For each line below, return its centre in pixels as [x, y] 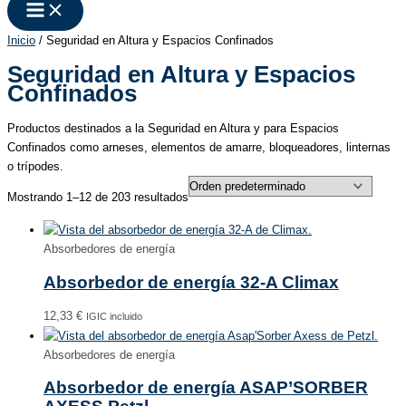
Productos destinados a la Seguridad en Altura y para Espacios [173, 129]
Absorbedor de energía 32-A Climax [191, 282]
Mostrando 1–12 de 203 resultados [98, 197]
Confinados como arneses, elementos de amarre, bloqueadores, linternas [199, 148]
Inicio [21, 40]
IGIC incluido [114, 316]
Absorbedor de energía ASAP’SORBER [206, 388]
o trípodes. [35, 167]
